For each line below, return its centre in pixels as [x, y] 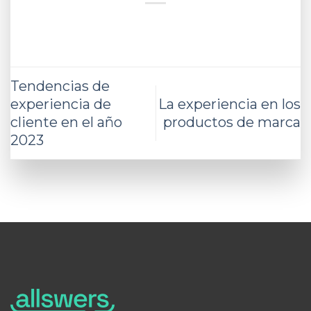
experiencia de [61, 104]
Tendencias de [60, 86]
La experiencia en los [229, 104]
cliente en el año [66, 122]
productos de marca [232, 122]
